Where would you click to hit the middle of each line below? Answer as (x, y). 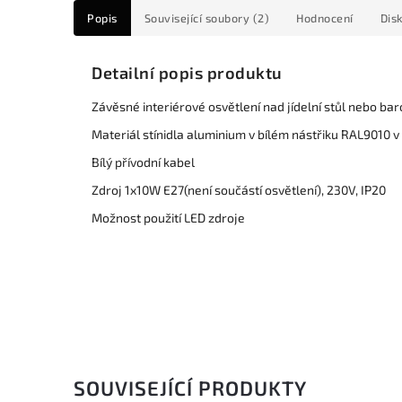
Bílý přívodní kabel (143, 162)
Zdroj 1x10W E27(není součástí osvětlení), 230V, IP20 (239, 190)
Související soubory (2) (206, 18)
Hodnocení (325, 18)
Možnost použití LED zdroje (168, 218)
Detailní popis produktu (187, 73)
